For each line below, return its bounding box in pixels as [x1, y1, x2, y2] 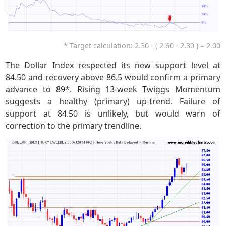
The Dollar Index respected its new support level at [6, 59, 220, 71]
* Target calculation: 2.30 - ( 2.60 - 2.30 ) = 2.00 [63, 40, 220, 50]
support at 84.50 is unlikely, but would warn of [6, 107, 220, 119]
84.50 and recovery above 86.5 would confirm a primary [6, 71, 220, 83]
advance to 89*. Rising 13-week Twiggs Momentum [6, 83, 220, 95]
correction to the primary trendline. [6, 120, 142, 131]
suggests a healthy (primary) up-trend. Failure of [6, 95, 220, 107]
